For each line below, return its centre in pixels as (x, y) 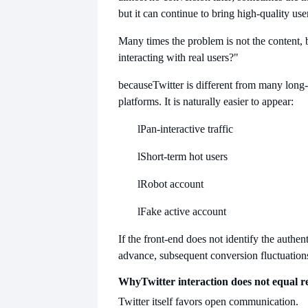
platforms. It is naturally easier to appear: (206, 101)
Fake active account (183, 211)
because (135, 85)
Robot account (172, 184)
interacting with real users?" (178, 57)
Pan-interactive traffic (187, 129)
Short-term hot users (184, 156)
